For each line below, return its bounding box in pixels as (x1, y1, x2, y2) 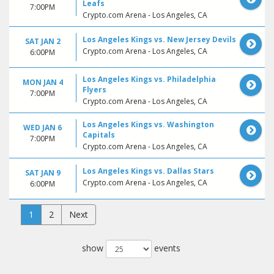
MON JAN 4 (22, 76, 63, 87)
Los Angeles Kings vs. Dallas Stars (83, 165, 214, 176)
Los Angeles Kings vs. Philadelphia (83, 73, 216, 84)
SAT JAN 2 (24, 35, 61, 46)
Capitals (83, 129, 115, 140)
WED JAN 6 (23, 122, 62, 133)
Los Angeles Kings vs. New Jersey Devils (83, 34, 236, 45)
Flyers (83, 84, 106, 95)
